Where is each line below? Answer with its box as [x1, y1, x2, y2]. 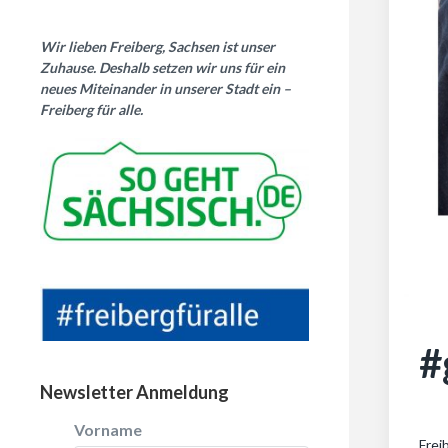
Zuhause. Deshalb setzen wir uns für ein [40, 59, 285, 77]
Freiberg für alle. [40, 101, 143, 119]
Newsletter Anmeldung [40, 380, 230, 403]
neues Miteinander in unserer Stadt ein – [40, 80, 291, 98]
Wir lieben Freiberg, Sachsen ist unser [40, 38, 275, 56]
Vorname [74, 419, 142, 439]
